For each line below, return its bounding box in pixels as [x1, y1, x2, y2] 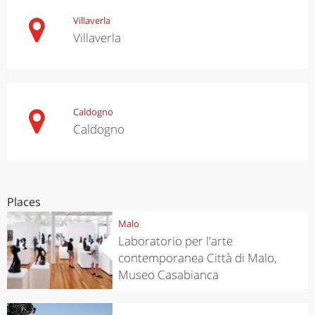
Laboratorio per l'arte [117, 232, 233, 249]
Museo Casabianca [117, 266, 219, 283]
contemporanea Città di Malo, [117, 249, 277, 266]
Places [7, 194, 41, 210]
